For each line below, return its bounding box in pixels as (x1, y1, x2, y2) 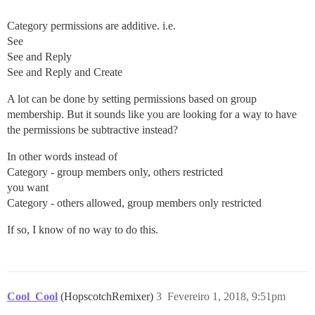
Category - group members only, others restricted (7, 166, 223, 178)
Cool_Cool (7, 290, 58, 302)
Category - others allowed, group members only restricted (7, 197, 262, 209)
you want (7, 181, 49, 193)
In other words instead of (7, 150, 117, 162)
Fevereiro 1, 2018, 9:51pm (167, 290, 285, 302)
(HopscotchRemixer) (60, 290, 156, 302)
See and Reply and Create (7, 66, 122, 78)
